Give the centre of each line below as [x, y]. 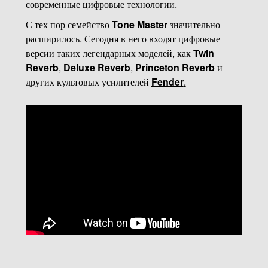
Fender [167, 82]
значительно [194, 25]
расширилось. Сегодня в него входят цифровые [123, 39]
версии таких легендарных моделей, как [109, 53]
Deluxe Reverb [97, 68]
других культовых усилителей [88, 82]
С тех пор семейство [68, 25]
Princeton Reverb [175, 68]
